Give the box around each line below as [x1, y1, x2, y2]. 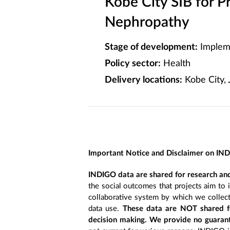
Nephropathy [105, 15, 189, 29]
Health [161, 59, 190, 68]
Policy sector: [105, 59, 161, 68]
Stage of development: [105, 43, 198, 52]
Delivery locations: [105, 75, 182, 85]
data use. [88, 204, 123, 213]
